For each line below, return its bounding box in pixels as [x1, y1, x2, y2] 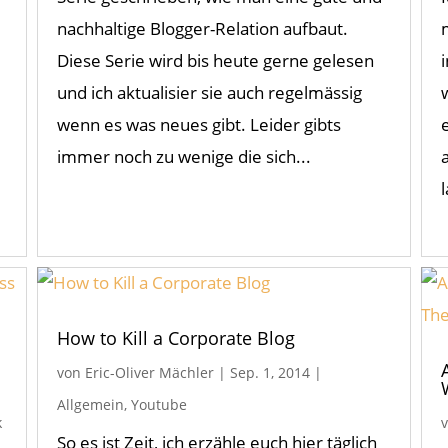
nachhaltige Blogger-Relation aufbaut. [56, 17, 348, 41]
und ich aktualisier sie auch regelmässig [56, 81, 362, 105]
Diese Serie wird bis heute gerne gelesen [56, 49, 374, 73]
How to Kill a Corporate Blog [56, 326, 295, 351]
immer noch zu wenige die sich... [56, 145, 311, 169]
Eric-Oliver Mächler [84, 363, 214, 383]
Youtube [130, 395, 187, 415]
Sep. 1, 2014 [229, 363, 310, 383]
